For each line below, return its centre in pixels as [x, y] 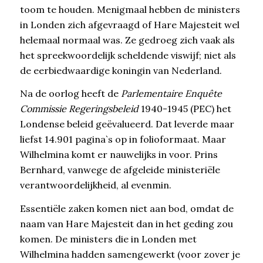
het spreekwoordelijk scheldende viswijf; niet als [128, 55]
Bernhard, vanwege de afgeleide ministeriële [120, 170]
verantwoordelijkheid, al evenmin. [95, 185]
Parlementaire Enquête [171, 94]
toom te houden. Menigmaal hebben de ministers [130, 9]
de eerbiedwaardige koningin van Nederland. [121, 70]
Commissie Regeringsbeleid [79, 109]
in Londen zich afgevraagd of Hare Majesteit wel [129, 24]
